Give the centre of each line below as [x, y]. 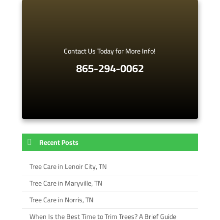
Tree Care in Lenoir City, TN [68, 166]
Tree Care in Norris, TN [61, 200]
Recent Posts [59, 142]
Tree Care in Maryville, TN [66, 183]
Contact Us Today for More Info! [110, 51]
